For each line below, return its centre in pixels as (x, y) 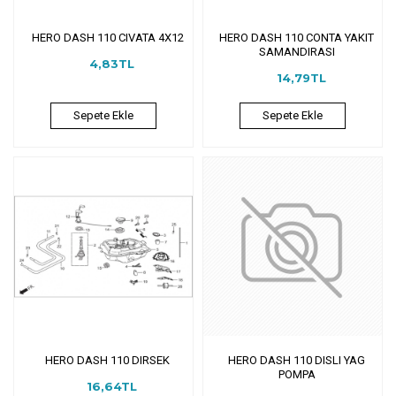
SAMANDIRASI (297, 51)
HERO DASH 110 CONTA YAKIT (297, 37)
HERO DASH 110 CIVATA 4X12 (107, 37)
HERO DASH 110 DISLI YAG (297, 360)
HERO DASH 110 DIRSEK (108, 360)
